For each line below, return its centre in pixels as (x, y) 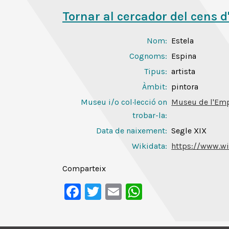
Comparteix (84, 168)
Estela (183, 41)
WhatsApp (181, 191)
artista (184, 71)
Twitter (128, 191)
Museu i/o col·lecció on (124, 102)
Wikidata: (150, 146)
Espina (184, 56)
